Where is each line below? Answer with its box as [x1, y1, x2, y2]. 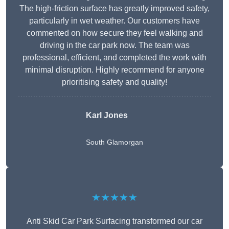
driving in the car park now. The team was [39, 41, 190, 50]
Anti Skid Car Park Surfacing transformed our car [27, 217, 202, 226]
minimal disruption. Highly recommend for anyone [25, 65, 204, 75]
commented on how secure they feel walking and [26, 29, 203, 38]
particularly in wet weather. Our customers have [29, 16, 200, 26]
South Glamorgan [86, 138, 143, 147]
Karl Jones [86, 111, 128, 120]
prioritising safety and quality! [62, 78, 167, 87]
